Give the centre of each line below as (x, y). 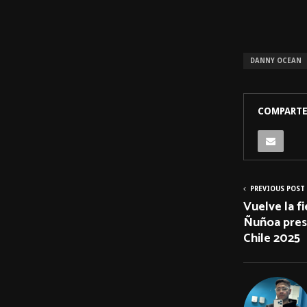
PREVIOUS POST (278, 188)
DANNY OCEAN (276, 60)
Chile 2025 (272, 238)
